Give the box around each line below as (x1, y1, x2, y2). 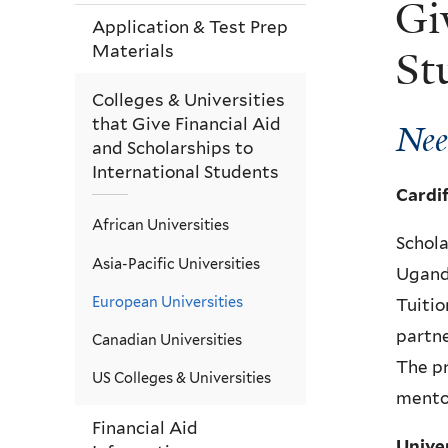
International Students (92, 161, 279, 182)
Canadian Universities (92, 331, 242, 349)
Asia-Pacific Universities (92, 254, 260, 272)
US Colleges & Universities (92, 369, 271, 387)
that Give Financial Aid (92, 113, 281, 134)
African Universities (92, 216, 229, 234)
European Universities (92, 292, 243, 310)
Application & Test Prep (92, 17, 288, 38)
